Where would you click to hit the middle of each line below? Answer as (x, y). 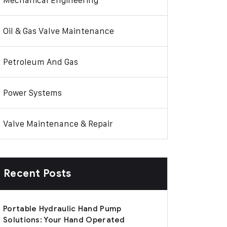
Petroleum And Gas (41, 62)
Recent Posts (37, 174)
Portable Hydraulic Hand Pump (62, 209)
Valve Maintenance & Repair (58, 124)
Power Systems (32, 93)
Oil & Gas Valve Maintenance (59, 31)
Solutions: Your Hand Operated (64, 220)
